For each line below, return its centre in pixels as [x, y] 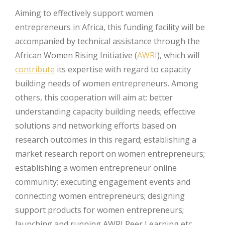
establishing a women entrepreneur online [96, 167]
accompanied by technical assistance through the [107, 41]
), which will [178, 55]
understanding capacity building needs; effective [105, 111]
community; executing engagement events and [103, 182]
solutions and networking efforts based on [96, 125]
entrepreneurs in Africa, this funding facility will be [110, 27]
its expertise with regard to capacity [123, 69]
